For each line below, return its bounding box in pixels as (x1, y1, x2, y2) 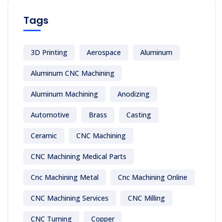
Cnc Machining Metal (31, 172, 99, 182)
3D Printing (31, 48, 67, 57)
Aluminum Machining (31, 89, 98, 99)
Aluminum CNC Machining (31, 68, 114, 78)
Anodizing (117, 89, 150, 99)
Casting (126, 110, 151, 120)
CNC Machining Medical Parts (31, 152, 126, 162)
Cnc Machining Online (118, 172, 187, 182)
